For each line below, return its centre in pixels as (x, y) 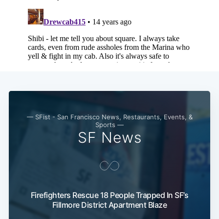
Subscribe (179, 168)
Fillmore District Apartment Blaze (109, 205)
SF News (109, 137)
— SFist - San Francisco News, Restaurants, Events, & (109, 117)
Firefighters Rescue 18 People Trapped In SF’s (109, 195)
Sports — (109, 124)
